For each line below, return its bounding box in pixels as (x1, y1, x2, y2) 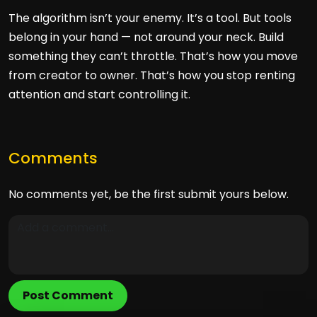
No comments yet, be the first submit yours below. (8, 186, 289, 202)
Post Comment (23, 287, 113, 304)
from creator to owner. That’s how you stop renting (8, 67, 295, 83)
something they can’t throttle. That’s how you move (8, 48, 298, 64)
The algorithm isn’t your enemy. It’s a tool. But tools (8, 10, 292, 26)
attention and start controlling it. (8, 86, 190, 103)
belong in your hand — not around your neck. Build (8, 29, 284, 45)
